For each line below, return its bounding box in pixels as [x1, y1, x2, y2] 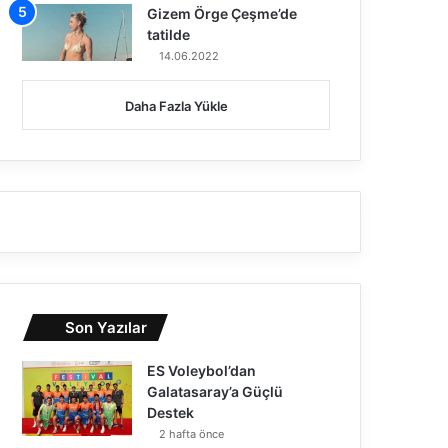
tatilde [147, 26, 191, 44]
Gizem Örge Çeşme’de [147, 5, 298, 23]
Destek [147, 404, 195, 422]
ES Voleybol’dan [147, 362, 257, 380]
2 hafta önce [159, 427, 225, 442]
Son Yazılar [65, 318, 148, 338]
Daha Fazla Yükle [124, 98, 228, 115]
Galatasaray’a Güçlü [147, 383, 284, 401]
